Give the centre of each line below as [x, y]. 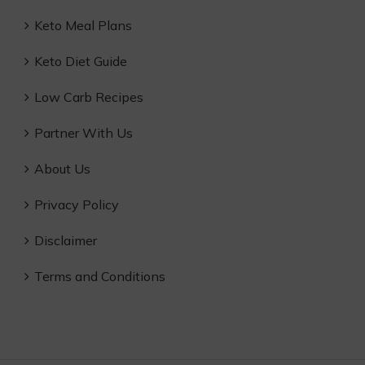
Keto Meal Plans [83, 25]
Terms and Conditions [100, 276]
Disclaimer [66, 240]
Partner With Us [84, 133]
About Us [62, 169]
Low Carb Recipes [89, 97]
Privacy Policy [77, 204]
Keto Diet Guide [81, 61]
